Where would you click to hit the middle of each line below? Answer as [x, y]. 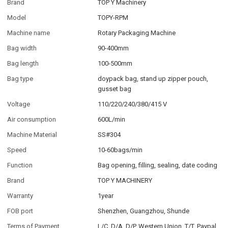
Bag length [23, 64]
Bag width [22, 48]
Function [20, 165]
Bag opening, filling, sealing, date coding [158, 165]
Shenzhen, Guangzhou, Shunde [144, 211]
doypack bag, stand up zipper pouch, [153, 79]
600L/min [112, 120]
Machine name [29, 33]
